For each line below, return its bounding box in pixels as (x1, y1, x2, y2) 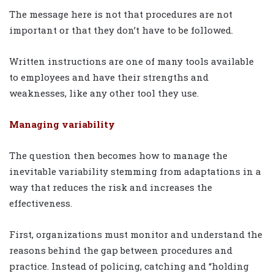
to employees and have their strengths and (9, 70, 209, 83)
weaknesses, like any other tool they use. (9, 86, 199, 99)
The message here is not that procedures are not (9, 7, 232, 20)
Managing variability (9, 117, 115, 130)
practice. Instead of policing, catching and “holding (9, 259, 249, 272)
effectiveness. (9, 196, 72, 209)
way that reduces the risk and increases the (9, 180, 212, 193)
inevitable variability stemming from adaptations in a (9, 165, 261, 177)
